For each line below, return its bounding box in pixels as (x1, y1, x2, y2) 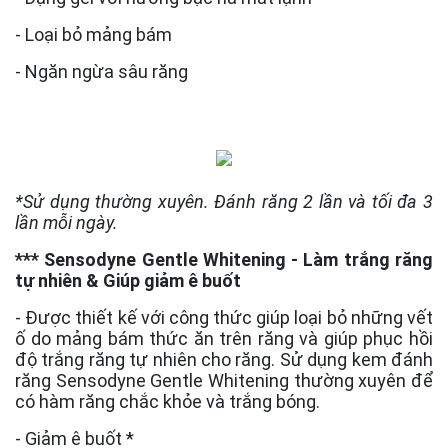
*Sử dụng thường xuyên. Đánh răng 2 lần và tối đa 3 (15, 190, 433, 212)
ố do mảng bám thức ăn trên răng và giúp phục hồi (15, 327, 433, 349)
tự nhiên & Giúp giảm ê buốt (15, 269, 241, 291)
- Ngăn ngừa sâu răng (15, 60, 188, 82)
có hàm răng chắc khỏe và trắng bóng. (15, 390, 320, 412)
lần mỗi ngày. (15, 211, 118, 233)
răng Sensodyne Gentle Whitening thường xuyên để (15, 369, 433, 391)
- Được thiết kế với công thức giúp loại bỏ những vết (15, 306, 433, 328)
